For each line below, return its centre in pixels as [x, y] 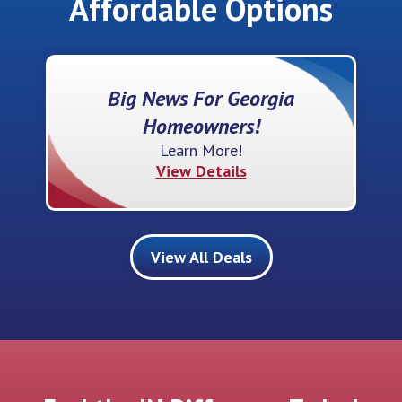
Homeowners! [201, 127]
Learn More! [201, 151]
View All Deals [201, 258]
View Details [201, 171]
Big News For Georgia [201, 99]
